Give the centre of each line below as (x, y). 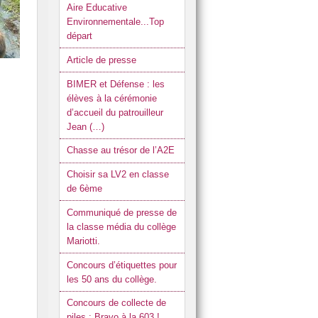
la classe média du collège (121, 226)
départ (79, 35)
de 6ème (84, 189)
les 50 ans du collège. (111, 279)
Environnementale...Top (115, 21)
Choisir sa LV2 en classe (117, 175)
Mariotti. (83, 241)
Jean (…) (85, 126)
